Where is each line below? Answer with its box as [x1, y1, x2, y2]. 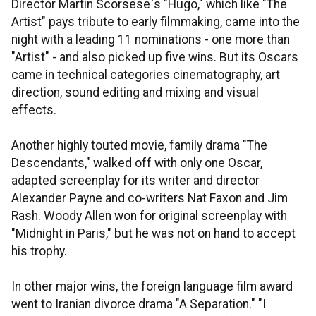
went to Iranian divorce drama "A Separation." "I [11, 297, 266, 311]
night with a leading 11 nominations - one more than [11, 32, 290, 47]
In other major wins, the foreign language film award [11, 279, 293, 293]
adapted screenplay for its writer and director [11, 174, 260, 188]
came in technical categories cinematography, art [11, 68, 280, 82]
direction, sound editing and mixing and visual [11, 85, 259, 99]
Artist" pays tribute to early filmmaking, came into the [11, 15, 300, 29]
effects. [11, 103, 56, 117]
